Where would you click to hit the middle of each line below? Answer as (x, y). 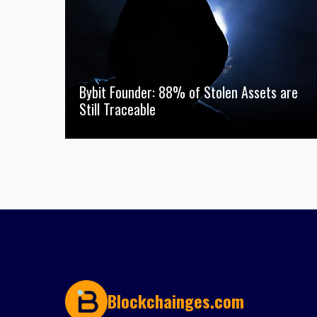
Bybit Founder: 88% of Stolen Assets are (189, 92)
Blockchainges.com (176, 301)
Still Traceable (117, 109)
